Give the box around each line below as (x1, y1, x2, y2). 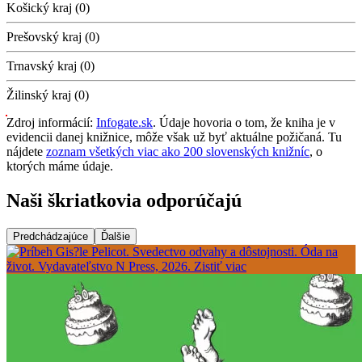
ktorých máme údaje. (6, 159, 113, 174)
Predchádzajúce (13, 229, 88, 242)
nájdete (6, 145, 46, 159)
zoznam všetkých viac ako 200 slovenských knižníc (46, 145, 309, 159)
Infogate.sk (96, 116, 153, 130)
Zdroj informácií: (6, 116, 96, 130)
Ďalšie (101, 229, 130, 242)
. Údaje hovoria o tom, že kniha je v (153, 116, 335, 130)
